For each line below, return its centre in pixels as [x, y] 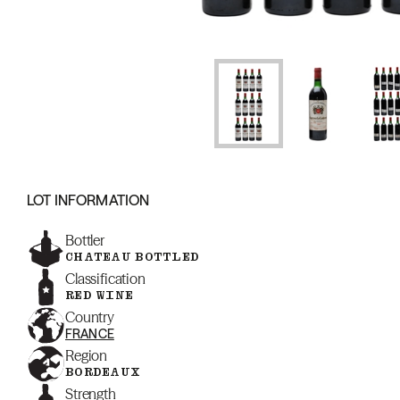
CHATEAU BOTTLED [133, 257]
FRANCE [90, 334]
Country [90, 317]
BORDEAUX [103, 372]
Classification [105, 279]
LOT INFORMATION [88, 200]
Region [87, 355]
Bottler [85, 240]
